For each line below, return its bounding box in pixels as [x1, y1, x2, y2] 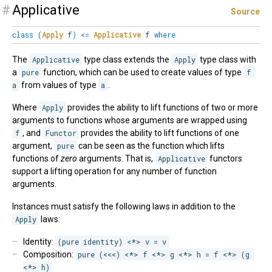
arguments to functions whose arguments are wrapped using [12, 115, 247, 126]
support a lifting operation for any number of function [12, 166, 217, 177]
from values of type [19, 80, 98, 90]
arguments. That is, [77, 154, 155, 164]
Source [231, 7, 260, 17]
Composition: [22, 250, 75, 260]
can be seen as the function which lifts [76, 141, 225, 151]
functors [208, 154, 243, 164]
